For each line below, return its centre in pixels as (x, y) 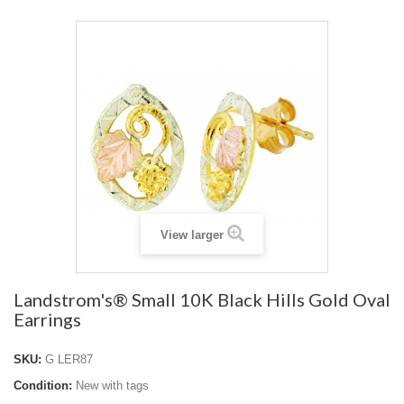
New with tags (112, 386)
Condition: (43, 386)
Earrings (47, 319)
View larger (192, 235)
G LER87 (69, 359)
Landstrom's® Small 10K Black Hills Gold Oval (202, 299)
